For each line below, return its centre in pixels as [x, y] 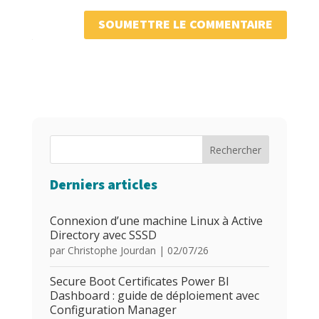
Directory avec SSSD [103, 235]
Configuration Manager [113, 309]
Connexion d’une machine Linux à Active [156, 220]
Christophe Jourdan [111, 250]
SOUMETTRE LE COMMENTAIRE [186, 24]
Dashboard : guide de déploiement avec [154, 295]
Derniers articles [103, 185]
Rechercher [236, 150]
